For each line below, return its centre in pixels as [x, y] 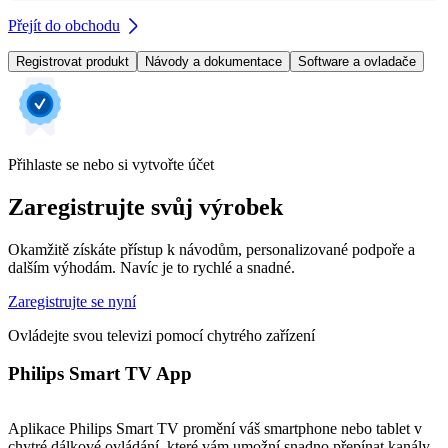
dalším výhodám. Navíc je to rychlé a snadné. [151, 267]
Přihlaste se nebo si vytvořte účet [111, 164]
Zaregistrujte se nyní [72, 301]
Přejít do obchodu [64, 25]
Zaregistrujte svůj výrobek [145, 206]
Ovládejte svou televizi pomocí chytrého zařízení [161, 335]
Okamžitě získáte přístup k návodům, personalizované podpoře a [211, 249]
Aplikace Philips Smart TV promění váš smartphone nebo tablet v [215, 429]
